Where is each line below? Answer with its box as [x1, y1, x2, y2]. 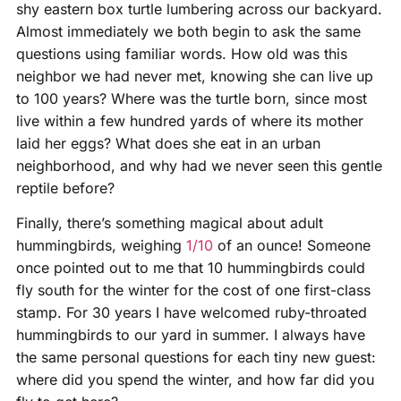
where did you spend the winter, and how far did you [15, 371, 374, 388]
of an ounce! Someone [212, 236, 371, 254]
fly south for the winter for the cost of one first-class [15, 281, 371, 299]
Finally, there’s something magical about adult [15, 214, 323, 232]
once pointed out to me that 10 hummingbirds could [15, 259, 365, 277]
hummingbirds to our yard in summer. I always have [15, 326, 365, 344]
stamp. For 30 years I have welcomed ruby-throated [15, 303, 367, 321]
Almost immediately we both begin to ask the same [15, 21, 361, 40]
